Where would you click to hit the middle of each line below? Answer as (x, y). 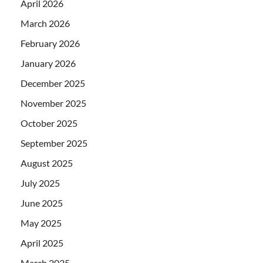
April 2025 (42, 242)
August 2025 (47, 163)
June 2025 (42, 203)
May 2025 (41, 222)
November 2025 (53, 103)
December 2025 (53, 83)
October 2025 (49, 123)
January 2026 (48, 63)
